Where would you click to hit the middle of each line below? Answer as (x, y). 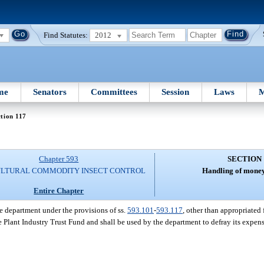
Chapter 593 (59, 159)
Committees (114, 92)
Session (176, 92)
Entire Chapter (59, 190)
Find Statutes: (66, 35)
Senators (49, 92)
